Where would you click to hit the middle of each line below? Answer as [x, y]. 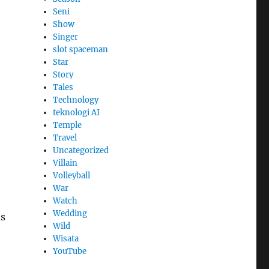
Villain [65, 163]
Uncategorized [81, 150]
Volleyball [72, 175]
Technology [76, 100]
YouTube [70, 251]
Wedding [70, 213]
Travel [65, 138]
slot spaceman [81, 49]
